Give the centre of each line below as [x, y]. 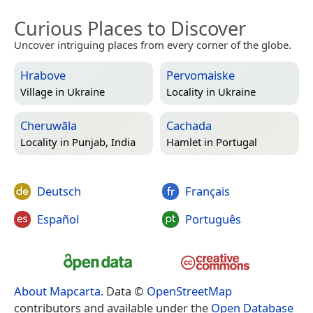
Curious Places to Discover [130, 29]
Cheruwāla [49, 126]
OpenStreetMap [189, 291]
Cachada [189, 126]
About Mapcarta [57, 291]
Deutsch [59, 191]
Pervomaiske [201, 75]
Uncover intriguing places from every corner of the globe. [153, 45]
